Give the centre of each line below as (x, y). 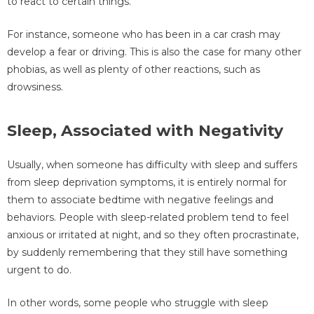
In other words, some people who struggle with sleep (138, 303)
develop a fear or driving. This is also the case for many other (154, 52)
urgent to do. (39, 269)
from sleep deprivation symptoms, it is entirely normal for (147, 182)
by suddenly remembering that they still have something (147, 252)
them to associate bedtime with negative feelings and (140, 199)
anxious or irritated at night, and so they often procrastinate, (153, 234)
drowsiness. (35, 87)
